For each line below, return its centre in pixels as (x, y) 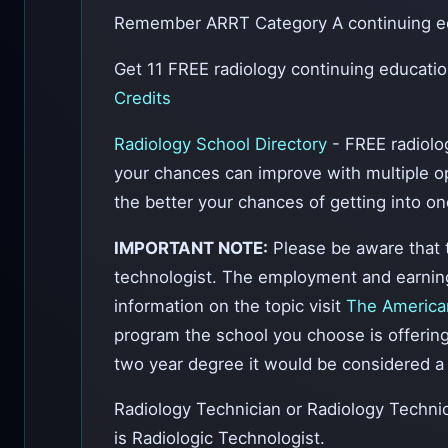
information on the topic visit (230, 305)
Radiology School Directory (223, 143)
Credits (142, 97)
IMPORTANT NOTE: (191, 247)
